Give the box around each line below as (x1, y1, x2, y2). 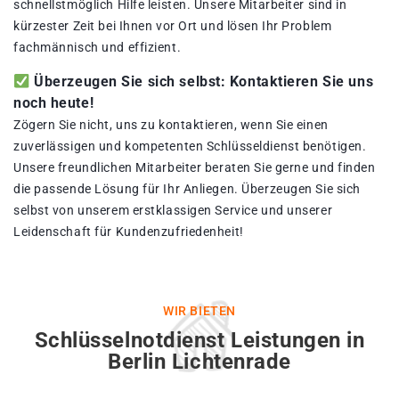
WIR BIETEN (163, 304, 236, 319)
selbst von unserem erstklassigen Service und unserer (13, 203, 333, 218)
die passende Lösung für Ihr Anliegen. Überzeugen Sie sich (13, 182, 361, 197)
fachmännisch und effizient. (13, 40, 182, 55)
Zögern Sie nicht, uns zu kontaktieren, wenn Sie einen (13, 118, 329, 133)
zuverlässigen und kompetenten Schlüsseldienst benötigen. (13, 139, 367, 154)
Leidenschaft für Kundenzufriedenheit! (13, 224, 244, 240)
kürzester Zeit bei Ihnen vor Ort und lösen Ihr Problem (13, 19, 332, 34)
